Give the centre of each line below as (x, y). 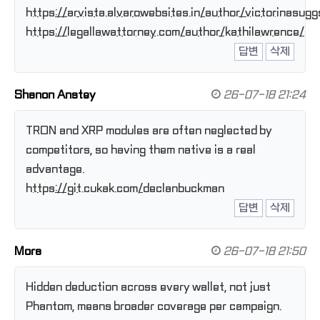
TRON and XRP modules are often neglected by (149, 131)
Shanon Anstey (55, 95)
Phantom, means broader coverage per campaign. (154, 307)
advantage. (55, 170)
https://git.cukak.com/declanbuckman (125, 189)
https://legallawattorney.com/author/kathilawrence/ (165, 32)
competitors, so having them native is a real (141, 150)
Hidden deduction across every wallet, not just (148, 287)
